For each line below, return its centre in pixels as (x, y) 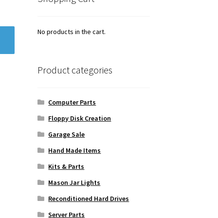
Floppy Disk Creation (80, 118)
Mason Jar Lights (74, 182)
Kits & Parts (66, 166)
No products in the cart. (71, 32)
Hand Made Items (75, 150)
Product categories (75, 70)
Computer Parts (72, 102)
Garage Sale (67, 134)
